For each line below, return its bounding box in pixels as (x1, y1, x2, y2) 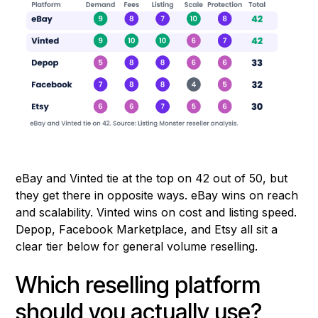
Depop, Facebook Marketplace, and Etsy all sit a (16, 222, 278, 237)
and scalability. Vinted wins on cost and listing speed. (16, 205, 297, 220)
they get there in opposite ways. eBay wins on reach (16, 188, 299, 203)
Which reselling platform (16, 271, 261, 300)
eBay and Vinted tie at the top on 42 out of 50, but (16, 171, 288, 186)
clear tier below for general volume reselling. (16, 239, 258, 254)
